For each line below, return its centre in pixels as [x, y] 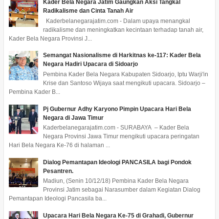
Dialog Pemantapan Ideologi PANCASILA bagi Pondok [117, 162]
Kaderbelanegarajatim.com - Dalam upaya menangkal [116, 21]
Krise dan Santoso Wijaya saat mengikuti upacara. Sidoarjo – [124, 83]
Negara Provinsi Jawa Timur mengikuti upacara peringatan [121, 136]
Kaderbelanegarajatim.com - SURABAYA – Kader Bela [116, 127]
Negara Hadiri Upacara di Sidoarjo [90, 64]
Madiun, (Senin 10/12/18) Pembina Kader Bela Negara [116, 181]
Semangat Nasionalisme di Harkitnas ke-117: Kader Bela [122, 55]
